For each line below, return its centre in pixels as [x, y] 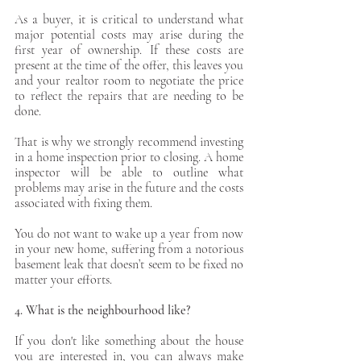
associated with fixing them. [85, 203]
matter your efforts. [65, 280]
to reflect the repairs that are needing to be [129, 96]
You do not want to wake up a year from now [129, 234]
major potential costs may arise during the [129, 35]
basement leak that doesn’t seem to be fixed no [129, 264]
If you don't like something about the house [129, 341]
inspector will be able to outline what [129, 172]
